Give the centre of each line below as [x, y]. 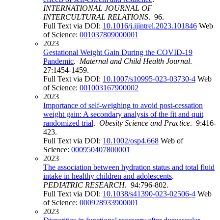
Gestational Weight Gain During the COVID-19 [118, 53]
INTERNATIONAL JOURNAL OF [98, 8]
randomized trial [68, 123]
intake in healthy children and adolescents [108, 176]
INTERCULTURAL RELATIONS [96, 17]
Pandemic [58, 61]
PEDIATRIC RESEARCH [84, 185]
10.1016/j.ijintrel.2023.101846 [150, 26]
